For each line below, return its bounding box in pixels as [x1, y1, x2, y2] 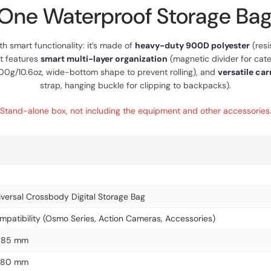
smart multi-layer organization [41, 53, 168, 64]
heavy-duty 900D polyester [135, 40, 250, 51]
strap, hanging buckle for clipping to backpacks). [40, 80, 231, 91]
